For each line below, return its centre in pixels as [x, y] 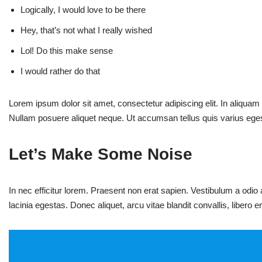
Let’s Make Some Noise [101, 154]
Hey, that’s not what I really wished [86, 30]
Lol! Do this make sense [67, 51]
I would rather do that [60, 71]
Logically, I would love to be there [83, 10]
